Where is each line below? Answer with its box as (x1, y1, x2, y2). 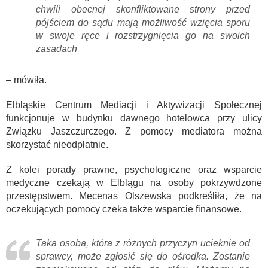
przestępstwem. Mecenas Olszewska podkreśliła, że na (6, 191, 262, 202)
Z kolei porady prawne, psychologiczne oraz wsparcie (6, 165, 262, 175)
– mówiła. (6, 75, 47, 86)
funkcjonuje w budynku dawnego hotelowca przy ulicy (6, 113, 262, 124)
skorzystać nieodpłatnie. (6, 139, 108, 150)
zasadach (36, 44, 77, 54)
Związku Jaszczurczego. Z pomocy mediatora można (6, 126, 262, 137)
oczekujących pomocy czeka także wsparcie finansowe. (6, 204, 242, 215)
